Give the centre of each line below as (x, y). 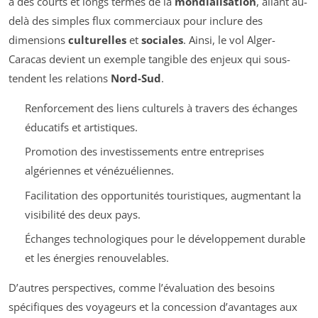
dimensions (38, 39)
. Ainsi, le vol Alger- (229, 39)
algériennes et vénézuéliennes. (99, 171)
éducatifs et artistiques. (81, 127)
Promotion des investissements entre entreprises (144, 152)
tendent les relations (60, 78)
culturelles (97, 39)
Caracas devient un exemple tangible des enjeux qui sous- (149, 59)
